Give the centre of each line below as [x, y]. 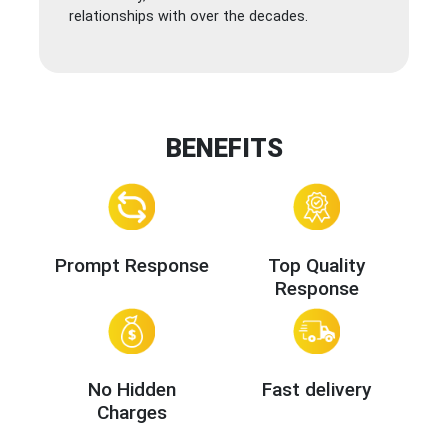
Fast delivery [316, 390]
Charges [131, 413]
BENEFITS [224, 148]
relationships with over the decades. [188, 17]
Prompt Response [131, 265]
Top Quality [316, 265]
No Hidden [131, 390]
